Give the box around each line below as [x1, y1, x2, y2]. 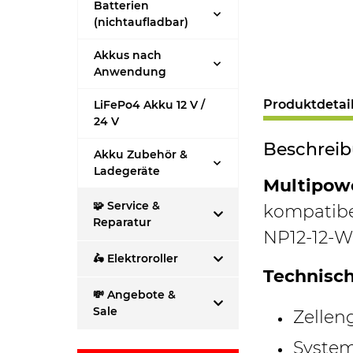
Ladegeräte [94, 164, 161, 179]
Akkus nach [94, 48, 162, 63]
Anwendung [94, 65, 167, 80]
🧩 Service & [93, 199, 161, 214]
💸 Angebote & [93, 288, 176, 303]
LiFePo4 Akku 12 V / [94, 98, 206, 113]
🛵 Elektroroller [93, 251, 179, 266]
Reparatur [93, 215, 152, 230]
